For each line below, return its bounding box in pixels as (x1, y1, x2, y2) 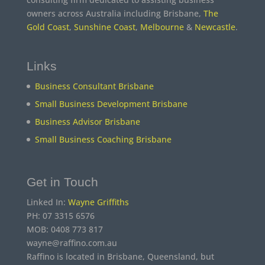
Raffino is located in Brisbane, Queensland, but (26, 250, 214, 262)
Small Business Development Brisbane (34, 98, 188, 109)
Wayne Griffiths (67, 196, 129, 208)
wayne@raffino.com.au (26, 237, 117, 248)
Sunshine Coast (73, 21, 135, 33)
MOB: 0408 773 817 (26, 223, 103, 235)
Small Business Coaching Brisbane (34, 133, 172, 145)
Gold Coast (26, 21, 69, 33)
